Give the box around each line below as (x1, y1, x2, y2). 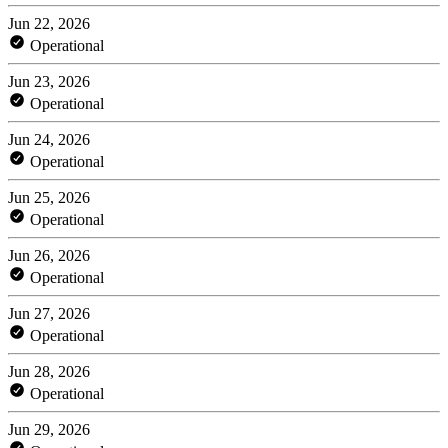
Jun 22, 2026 (8, 14, 90, 32)
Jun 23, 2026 (8, 72, 90, 90)
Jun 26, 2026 (8, 246, 90, 264)
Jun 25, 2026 (8, 188, 90, 206)
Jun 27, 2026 (8, 304, 90, 322)
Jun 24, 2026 (8, 130, 90, 148)
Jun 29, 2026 (8, 420, 90, 438)
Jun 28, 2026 (8, 362, 90, 380)
